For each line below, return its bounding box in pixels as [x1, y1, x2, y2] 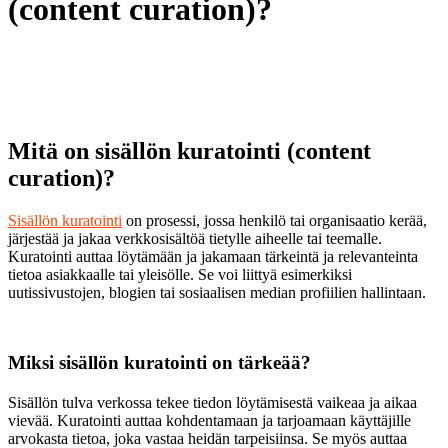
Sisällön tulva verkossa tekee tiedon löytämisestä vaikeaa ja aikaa [8, 393, 417, 411]
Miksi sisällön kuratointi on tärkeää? [8, 351, 311, 373]
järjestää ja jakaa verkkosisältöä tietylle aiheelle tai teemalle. [8, 229, 382, 247]
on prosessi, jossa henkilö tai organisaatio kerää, [122, 211, 427, 229]
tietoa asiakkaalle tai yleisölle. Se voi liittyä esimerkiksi [8, 265, 352, 283]
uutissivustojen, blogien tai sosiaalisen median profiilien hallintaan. [8, 283, 426, 301]
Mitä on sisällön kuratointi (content [8, 137, 371, 164]
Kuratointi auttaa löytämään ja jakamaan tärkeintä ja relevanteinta [8, 247, 418, 265]
